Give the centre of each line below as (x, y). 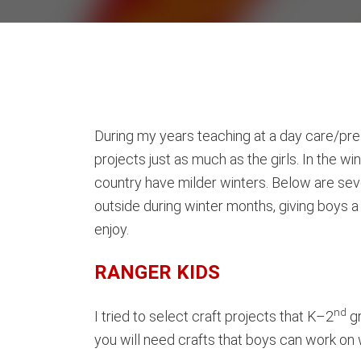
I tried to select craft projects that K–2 (214, 316)
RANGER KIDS (157, 272)
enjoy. (112, 229)
